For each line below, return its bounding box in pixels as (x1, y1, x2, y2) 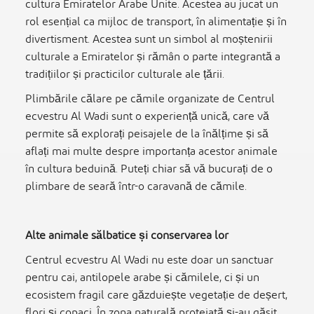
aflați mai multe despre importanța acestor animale (25, 140, 278, 163)
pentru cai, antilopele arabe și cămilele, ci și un (25, 266, 259, 289)
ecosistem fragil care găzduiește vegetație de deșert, (25, 284, 287, 306)
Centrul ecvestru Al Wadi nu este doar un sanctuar (25, 249, 273, 271)
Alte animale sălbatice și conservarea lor (25, 224, 231, 247)
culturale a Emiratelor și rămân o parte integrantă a (25, 46, 280, 68)
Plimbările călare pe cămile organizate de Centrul (25, 88, 275, 110)
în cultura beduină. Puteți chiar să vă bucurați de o (25, 158, 273, 180)
